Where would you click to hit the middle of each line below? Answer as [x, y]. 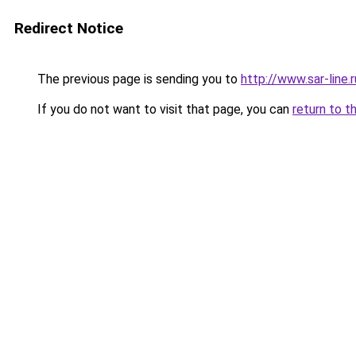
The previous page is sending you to [137, 79]
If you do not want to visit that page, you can [163, 109]
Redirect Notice [69, 28]
